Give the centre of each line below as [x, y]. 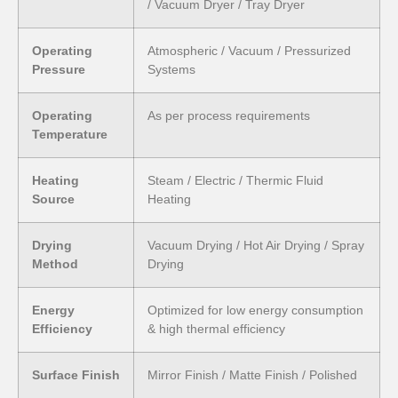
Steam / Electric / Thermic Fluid [235, 181]
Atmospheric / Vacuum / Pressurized [249, 51]
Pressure [59, 70]
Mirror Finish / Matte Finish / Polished [252, 375]
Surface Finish [76, 375]
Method [55, 264]
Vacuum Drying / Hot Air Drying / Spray [256, 246]
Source [53, 199]
